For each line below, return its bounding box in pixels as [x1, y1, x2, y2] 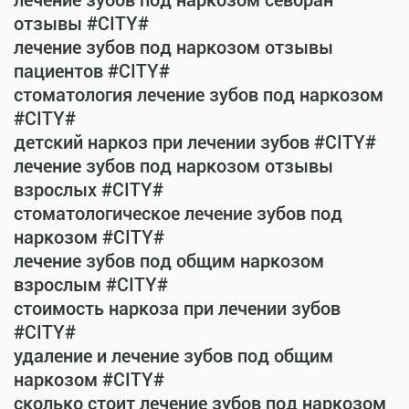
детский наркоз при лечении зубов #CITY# [14, 131, 376, 153]
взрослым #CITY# [14, 274, 168, 296]
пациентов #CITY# [14, 60, 170, 82]
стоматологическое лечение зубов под [14, 203, 342, 225]
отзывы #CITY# [14, 13, 149, 35]
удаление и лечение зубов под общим [14, 345, 333, 367]
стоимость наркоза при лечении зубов [14, 298, 341, 320]
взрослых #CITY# [14, 179, 163, 201]
